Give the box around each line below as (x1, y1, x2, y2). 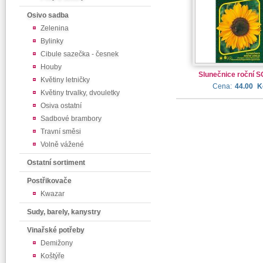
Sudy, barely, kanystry (27, 208, 101, 216)
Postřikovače (27, 177, 72, 185)
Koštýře (41, 252, 65, 260)
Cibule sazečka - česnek (41, 50, 119, 58)
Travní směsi (41, 127, 81, 136)
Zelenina (41, 24, 69, 32)
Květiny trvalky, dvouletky (41, 89, 120, 97)
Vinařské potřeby (27, 226, 85, 234)
